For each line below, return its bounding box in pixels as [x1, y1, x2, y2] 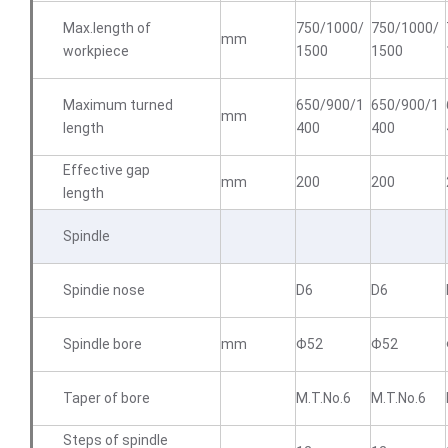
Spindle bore [63, 336, 142, 352]
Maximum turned [63, 97, 173, 113]
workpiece [63, 43, 129, 59]
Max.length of [63, 20, 151, 36]
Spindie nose [63, 282, 145, 298]
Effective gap [63, 162, 150, 178]
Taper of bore [63, 390, 150, 406]
